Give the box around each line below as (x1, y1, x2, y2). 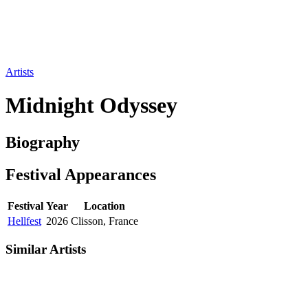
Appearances (65, 165, 156, 184)
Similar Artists (5, 242, 86, 257)
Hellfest (8, 214, 41, 227)
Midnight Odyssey (5, 93, 177, 118)
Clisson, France (71, 214, 138, 227)
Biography (5, 133, 80, 151)
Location (84, 199, 125, 212)
